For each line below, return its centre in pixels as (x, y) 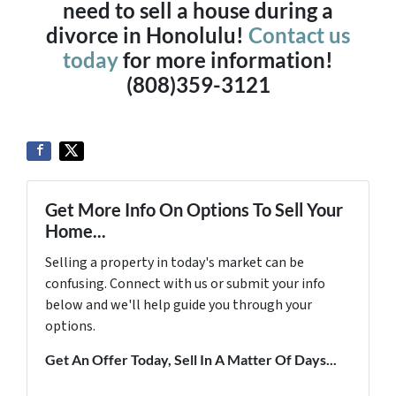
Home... (76, 231)
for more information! (226, 60)
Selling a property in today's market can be (175, 263)
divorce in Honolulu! (147, 35)
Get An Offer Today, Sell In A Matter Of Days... (191, 359)
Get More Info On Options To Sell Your (194, 209)
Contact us (299, 35)
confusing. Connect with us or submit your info (185, 284)
